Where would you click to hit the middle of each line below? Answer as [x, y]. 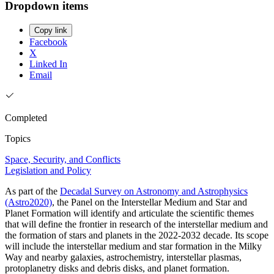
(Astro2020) [28, 202]
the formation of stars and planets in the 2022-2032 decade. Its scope [137, 235]
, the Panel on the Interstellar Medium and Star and [150, 202]
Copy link [51, 31]
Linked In [48, 64]
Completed [26, 118]
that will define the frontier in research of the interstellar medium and [136, 224]
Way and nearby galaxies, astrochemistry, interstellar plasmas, [123, 257]
